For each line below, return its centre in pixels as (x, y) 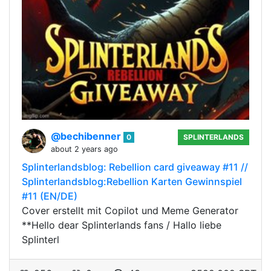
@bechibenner (87, 136)
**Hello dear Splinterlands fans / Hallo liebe (122, 225)
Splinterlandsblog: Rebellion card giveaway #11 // (135, 167)
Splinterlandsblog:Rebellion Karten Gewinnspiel (132, 181)
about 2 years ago (84, 149)
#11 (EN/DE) (50, 196)
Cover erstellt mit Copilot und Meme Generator (130, 211)
